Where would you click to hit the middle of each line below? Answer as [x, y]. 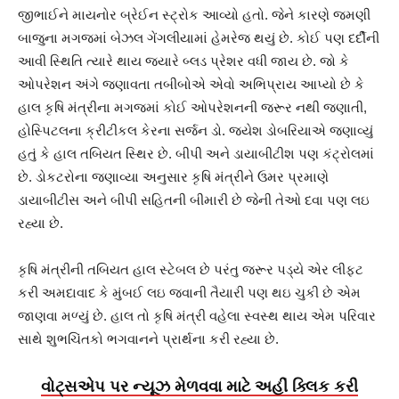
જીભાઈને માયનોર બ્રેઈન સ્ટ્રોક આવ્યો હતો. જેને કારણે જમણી [194, 15]
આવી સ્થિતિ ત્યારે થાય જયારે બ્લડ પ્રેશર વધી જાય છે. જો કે [183, 61]
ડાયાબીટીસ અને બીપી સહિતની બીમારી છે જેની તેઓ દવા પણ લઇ [194, 200]
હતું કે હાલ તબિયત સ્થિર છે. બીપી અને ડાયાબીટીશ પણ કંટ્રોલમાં [196, 154]
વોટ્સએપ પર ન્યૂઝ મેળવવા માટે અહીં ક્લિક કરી [199, 386]
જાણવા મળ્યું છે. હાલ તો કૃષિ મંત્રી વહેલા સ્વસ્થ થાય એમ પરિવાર [197, 316]
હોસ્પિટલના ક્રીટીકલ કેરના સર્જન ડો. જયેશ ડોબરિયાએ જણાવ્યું [195, 130]
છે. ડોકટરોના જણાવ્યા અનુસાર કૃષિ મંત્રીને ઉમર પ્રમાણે [173, 177]
